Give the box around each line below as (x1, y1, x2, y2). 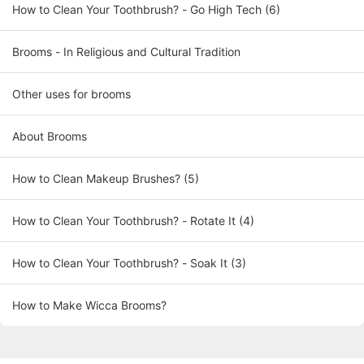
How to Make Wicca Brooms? (12, 298, 167, 313)
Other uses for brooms (12, 87, 131, 102)
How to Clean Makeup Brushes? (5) (12, 171, 199, 186)
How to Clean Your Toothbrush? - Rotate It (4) (12, 214, 254, 228)
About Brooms (12, 129, 87, 144)
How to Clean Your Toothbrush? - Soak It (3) (12, 256, 246, 271)
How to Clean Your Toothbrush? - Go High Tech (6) (12, 2, 280, 17)
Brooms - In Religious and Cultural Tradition (12, 45, 240, 59)
